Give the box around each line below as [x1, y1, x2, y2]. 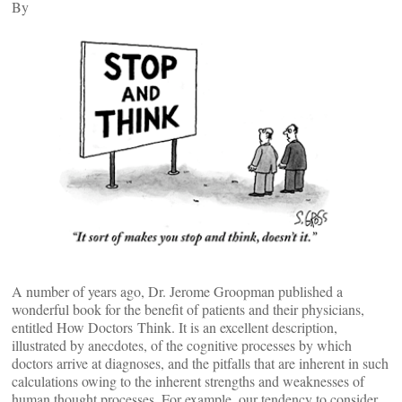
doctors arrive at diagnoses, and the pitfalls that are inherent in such [12, 353, 389, 372]
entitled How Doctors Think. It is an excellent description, [12, 317, 337, 336]
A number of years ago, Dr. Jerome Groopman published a [12, 281, 343, 301]
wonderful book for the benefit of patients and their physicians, [12, 299, 364, 319]
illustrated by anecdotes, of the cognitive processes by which [12, 335, 352, 354]
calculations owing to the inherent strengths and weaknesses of [12, 371, 364, 390]
